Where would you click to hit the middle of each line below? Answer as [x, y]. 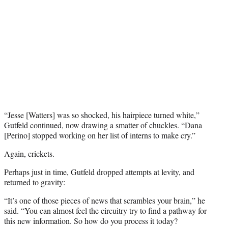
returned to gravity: [35, 182]
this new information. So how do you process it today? [91, 221]
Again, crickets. [29, 154]
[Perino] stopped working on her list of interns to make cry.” [100, 135]
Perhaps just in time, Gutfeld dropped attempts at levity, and [99, 172]
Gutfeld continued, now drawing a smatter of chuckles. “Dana [103, 125]
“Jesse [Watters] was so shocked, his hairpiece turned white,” [102, 115]
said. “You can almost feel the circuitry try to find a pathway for [105, 211]
